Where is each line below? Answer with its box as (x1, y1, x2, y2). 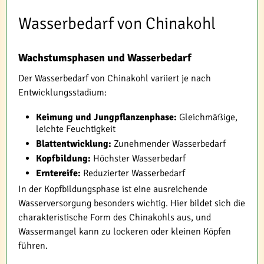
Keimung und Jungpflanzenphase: (36, 111, 177, 123)
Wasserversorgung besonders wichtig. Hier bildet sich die (18, 197, 245, 209)
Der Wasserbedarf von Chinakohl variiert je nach (18, 72, 211, 84)
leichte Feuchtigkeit (36, 123, 115, 135)
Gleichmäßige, (177, 111, 237, 123)
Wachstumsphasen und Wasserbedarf (18, 51, 192, 64)
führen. (18, 239, 48, 252)
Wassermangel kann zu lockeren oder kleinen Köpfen (18, 225, 231, 237)
